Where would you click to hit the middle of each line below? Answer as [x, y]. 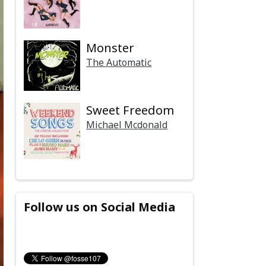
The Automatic [119, 62]
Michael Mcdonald [127, 125]
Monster [110, 47]
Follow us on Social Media [100, 207]
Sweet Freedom [130, 110]
